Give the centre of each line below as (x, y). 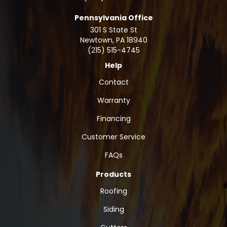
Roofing (113, 191)
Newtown (96, 40)
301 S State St (113, 30)
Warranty (113, 100)
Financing (113, 118)
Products (113, 174)
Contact (113, 82)
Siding (113, 209)
